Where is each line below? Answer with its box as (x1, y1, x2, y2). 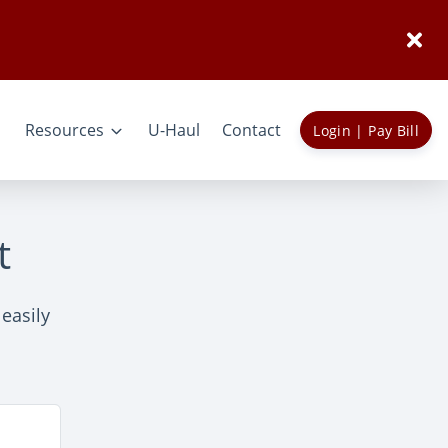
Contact (222, 119, 282, 141)
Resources (25, 119, 105, 141)
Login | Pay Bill (313, 120, 419, 140)
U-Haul (147, 119, 200, 141)
